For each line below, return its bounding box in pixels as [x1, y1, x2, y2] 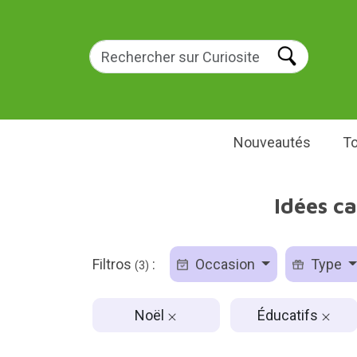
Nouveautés [233, 134, 311, 151]
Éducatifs [257, 306, 321, 324]
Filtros [92, 256, 135, 273]
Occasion [191, 256, 258, 273]
